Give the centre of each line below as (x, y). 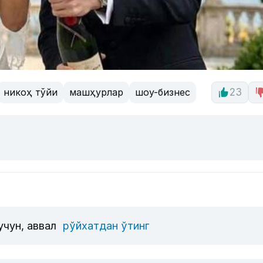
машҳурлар (96, 92)
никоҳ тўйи (31, 92)
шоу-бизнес (163, 92)
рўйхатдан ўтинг (106, 225)
